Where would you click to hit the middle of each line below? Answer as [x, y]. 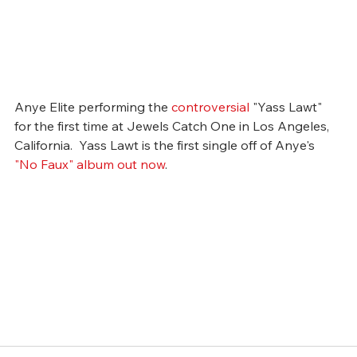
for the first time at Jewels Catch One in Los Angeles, [173, 126]
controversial [210, 106]
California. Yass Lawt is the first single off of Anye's [166, 145]
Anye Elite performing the [93, 106]
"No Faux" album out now [90, 164]
